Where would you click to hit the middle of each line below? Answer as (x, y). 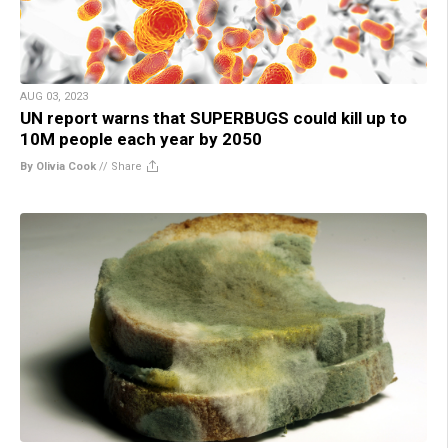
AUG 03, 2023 (54, 96)
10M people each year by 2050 (141, 138)
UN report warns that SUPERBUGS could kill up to (213, 117)
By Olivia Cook (58, 166)
